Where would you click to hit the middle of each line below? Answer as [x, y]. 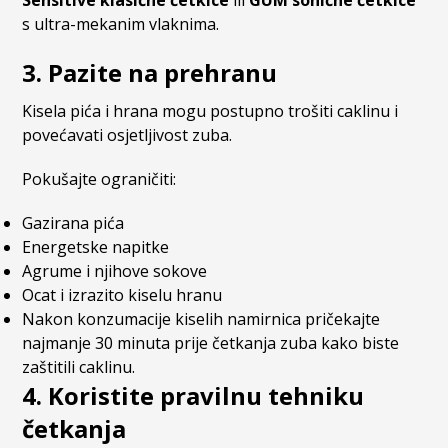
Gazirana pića [73, 223]
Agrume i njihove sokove [115, 271]
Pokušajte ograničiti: [99, 179]
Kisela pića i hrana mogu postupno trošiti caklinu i [210, 111]
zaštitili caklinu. [79, 367]
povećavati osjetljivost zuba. [127, 135]
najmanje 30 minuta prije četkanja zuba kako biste [211, 343]
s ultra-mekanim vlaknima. [121, 24]
